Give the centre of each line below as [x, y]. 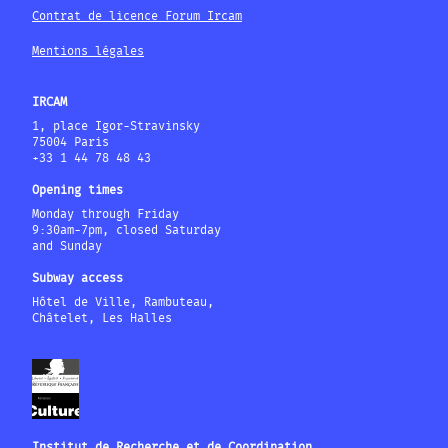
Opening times [77, 190]
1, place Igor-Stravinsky [116, 126]
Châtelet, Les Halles [102, 318]
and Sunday [67, 246]
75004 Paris [70, 142]
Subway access [77, 278]
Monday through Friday [105, 214]
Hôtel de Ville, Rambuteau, [123, 302]
